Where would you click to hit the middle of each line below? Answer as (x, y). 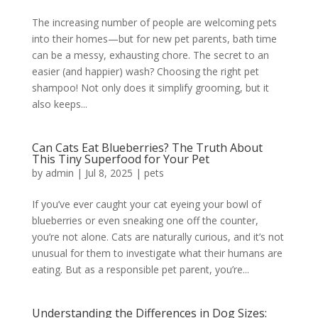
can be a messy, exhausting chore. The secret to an (150, 55)
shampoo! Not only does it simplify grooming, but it (150, 88)
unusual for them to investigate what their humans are (157, 253)
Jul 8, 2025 (109, 173)
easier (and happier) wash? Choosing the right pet (145, 71)
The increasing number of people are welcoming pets (154, 22)
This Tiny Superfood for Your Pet (120, 159)
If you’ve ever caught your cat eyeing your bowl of (146, 204)
